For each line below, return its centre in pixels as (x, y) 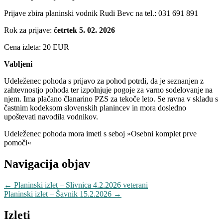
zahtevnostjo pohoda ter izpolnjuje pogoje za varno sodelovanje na (108, 90)
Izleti (17, 215)
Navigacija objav (47, 164)
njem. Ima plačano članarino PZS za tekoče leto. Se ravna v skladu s (111, 99)
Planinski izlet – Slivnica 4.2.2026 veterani (80, 185)
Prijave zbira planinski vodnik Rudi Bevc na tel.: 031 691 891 (101, 13)
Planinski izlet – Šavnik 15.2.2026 (59, 194)
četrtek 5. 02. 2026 (84, 30)
